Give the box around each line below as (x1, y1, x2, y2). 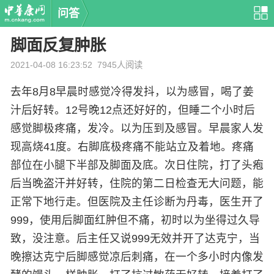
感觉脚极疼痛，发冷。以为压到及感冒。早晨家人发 (10, 122, 264, 135)
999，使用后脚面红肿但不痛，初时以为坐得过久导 (10, 214, 260, 227)
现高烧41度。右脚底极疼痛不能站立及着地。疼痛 (10, 141, 254, 154)
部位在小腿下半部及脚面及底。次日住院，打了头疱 (10, 159, 264, 172)
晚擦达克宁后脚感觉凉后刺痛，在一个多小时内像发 (10, 251, 264, 264)
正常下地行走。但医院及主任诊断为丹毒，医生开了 (10, 196, 264, 209)
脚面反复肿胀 (10, 36, 106, 55)
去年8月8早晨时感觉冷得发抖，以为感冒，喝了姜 (10, 86, 254, 98)
